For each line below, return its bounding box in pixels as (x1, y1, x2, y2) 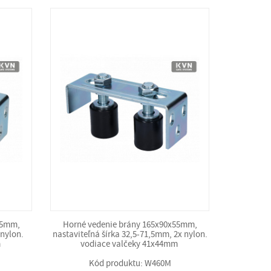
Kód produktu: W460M (88, 258, 171, 269)
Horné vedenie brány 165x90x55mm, (62, 219, 197, 230)
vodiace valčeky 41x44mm (80, 238, 180, 250)
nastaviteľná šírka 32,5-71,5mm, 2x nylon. (52, 229, 207, 240)
